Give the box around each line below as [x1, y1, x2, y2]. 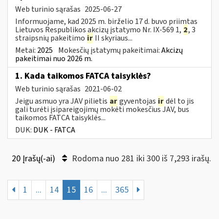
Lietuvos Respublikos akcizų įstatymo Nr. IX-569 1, [15, 24, 183, 35]
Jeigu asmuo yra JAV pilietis [15, 95, 109, 107]
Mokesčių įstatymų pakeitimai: [58, 44, 161, 56]
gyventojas [118, 95, 157, 107]
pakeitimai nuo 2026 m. [15, 53, 92, 64]
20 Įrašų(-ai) [12, 152, 57, 165]
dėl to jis [164, 95, 194, 107]
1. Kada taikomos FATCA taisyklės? [15, 69, 151, 82]
